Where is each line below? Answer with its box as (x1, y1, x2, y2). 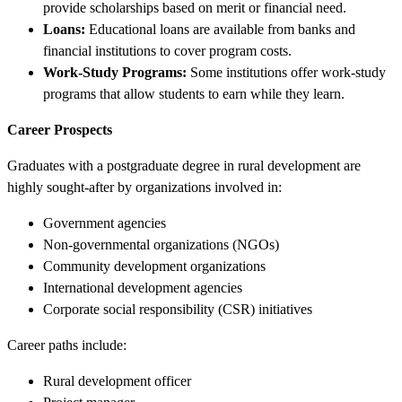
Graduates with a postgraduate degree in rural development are (7, 157, 361, 173)
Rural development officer (43, 372, 191, 389)
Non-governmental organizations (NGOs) (43, 236, 279, 252)
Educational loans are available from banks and (85, 21, 355, 37)
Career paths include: (7, 336, 127, 353)
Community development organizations (43, 258, 266, 274)
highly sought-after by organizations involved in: (7, 179, 282, 195)
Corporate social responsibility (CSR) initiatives (43, 301, 312, 317)
